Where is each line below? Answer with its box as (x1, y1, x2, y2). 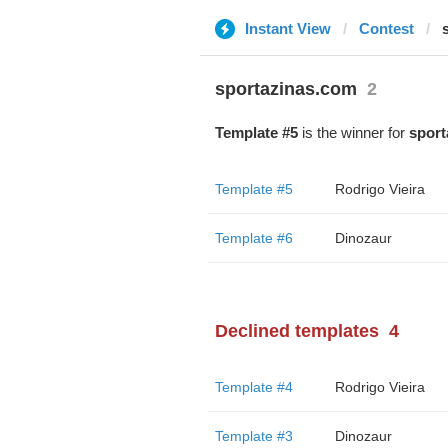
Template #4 (214, 379, 293, 395)
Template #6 (214, 230, 293, 246)
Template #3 (214, 428, 293, 444)
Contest (358, 20, 414, 37)
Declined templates (214, 321, 379, 341)
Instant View (244, 20, 331, 37)
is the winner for (297, 124, 409, 141)
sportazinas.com (214, 79, 357, 99)
